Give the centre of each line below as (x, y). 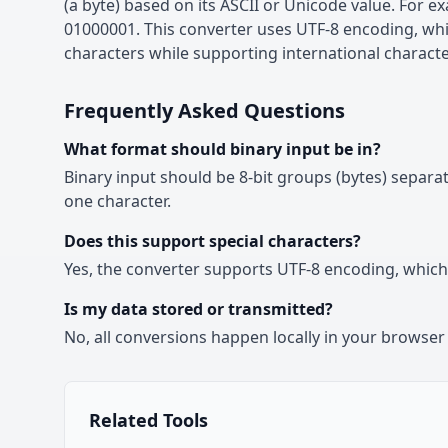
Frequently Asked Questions (204, 110)
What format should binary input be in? (222, 149)
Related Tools (148, 420)
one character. (117, 201)
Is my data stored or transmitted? (198, 309)
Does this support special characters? (212, 241)
